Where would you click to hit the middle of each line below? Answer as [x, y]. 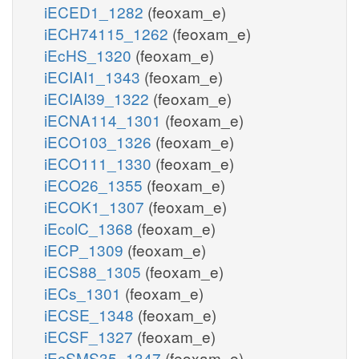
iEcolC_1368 [91, 228]
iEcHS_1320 [90, 54]
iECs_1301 [85, 292]
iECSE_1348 [91, 314]
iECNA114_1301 [105, 119]
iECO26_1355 [95, 184]
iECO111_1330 [100, 163]
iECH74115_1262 [108, 33]
